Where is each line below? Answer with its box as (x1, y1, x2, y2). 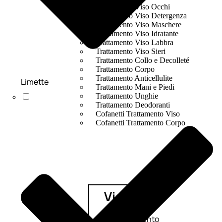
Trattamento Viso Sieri (95, 47, 166, 56)
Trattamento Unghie (95, 92, 158, 101)
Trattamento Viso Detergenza (95, 11, 187, 20)
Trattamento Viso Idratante (95, 29, 178, 38)
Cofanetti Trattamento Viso (95, 110, 180, 118)
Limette (21, 76, 49, 88)
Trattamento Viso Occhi (95, 2, 170, 11)
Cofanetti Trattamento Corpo (95, 118, 185, 127)
